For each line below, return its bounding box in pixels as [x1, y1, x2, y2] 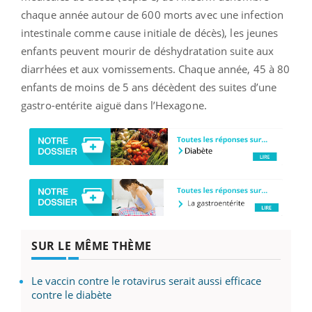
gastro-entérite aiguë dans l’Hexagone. [21, 97, 207, 112]
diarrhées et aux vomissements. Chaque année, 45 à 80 [21, 61, 290, 76]
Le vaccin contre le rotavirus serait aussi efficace [31, 274, 261, 288]
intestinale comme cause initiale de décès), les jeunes [21, 25, 279, 40]
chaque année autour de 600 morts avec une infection [21, 7, 284, 22]
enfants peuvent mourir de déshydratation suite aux [21, 43, 274, 58]
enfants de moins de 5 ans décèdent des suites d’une [21, 79, 277, 94]
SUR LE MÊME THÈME [31, 238, 152, 253]
